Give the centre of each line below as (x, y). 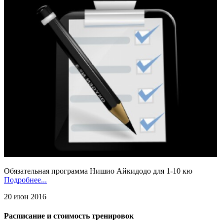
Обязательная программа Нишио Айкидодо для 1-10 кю (98, 171)
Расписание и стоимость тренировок (69, 216)
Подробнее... (25, 180)
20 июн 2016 (25, 196)
